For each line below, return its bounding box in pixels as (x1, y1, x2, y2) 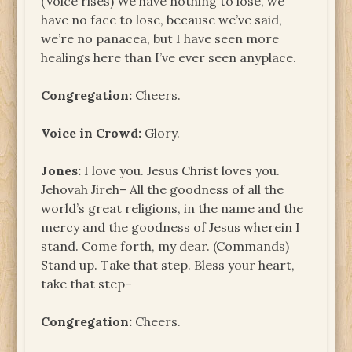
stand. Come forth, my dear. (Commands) (41, 237, 290, 254)
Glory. (141, 124, 181, 141)
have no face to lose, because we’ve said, (41, 11, 283, 27)
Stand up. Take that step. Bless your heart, (41, 256, 295, 273)
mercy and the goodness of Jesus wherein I (41, 218, 301, 235)
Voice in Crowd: (41, 124, 142, 141)
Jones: (41, 162, 82, 178)
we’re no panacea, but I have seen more (41, 30, 280, 46)
